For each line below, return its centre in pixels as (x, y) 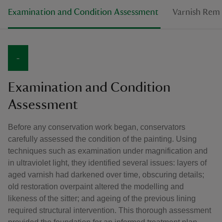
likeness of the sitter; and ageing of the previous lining (102, 198)
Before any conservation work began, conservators (97, 127)
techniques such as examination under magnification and (108, 151)
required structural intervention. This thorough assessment (110, 210)
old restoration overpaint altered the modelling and (96, 186)
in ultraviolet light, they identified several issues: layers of (107, 163)
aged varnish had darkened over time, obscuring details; (106, 174)
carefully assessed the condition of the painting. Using (102, 139)
